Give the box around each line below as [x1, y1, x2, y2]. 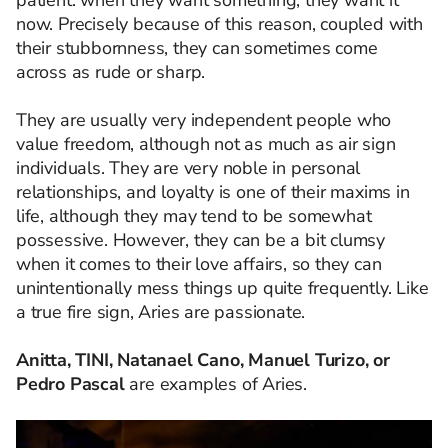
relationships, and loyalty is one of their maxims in [16, 179, 410, 204]
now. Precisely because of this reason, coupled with [16, 11, 423, 36]
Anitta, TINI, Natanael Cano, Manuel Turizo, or [16, 347, 390, 372]
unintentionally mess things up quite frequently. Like [16, 275, 429, 300]
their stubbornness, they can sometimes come [16, 35, 378, 60]
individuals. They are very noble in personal [16, 155, 361, 180]
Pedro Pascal [16, 371, 125, 396]
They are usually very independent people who [16, 107, 392, 132]
